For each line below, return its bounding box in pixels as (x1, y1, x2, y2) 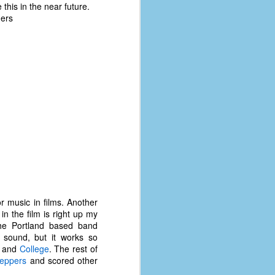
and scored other (26, 254, 98, 266)
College (19, 242, 49, 255)
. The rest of (48, 242, 98, 255)
